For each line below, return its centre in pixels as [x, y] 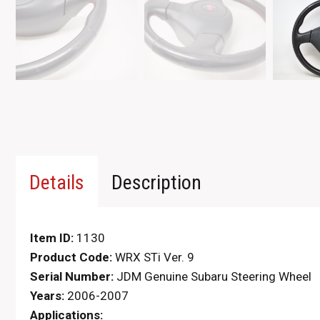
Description [156, 182]
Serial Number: [72, 276]
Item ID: [52, 238]
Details [57, 182]
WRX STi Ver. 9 [153, 257]
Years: [47, 296]
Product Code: [71, 257]
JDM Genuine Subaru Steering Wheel [212, 276]
